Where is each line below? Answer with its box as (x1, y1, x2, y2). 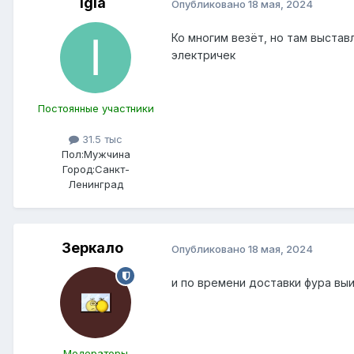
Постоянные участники (37, 102, 154, 115)
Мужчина (83, 148, 130, 161)
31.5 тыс (79, 133, 122, 146)
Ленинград (68, 178, 123, 191)
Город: (62, 163, 95, 176)
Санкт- (94, 163, 130, 176)
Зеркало (62, 239, 123, 257)
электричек (171, 48, 235, 62)
